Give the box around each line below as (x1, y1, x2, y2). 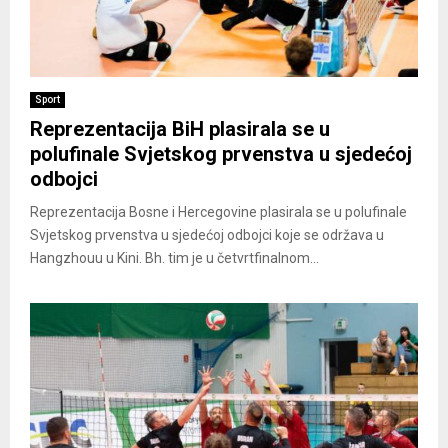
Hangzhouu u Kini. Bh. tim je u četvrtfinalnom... (30, 249, 319, 266)
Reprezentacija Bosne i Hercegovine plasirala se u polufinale (30, 203, 407, 220)
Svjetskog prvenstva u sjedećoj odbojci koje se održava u (30, 226, 384, 243)
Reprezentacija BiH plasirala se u (30, 116, 330, 141)
